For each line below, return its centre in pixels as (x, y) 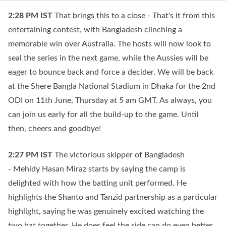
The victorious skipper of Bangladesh (120, 155)
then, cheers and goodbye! (54, 129)
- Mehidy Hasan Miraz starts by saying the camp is (97, 169)
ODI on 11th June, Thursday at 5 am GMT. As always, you (110, 100)
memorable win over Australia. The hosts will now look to (109, 44)
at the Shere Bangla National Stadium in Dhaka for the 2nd (112, 86)
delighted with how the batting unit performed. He (97, 183)
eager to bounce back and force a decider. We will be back (111, 72)
